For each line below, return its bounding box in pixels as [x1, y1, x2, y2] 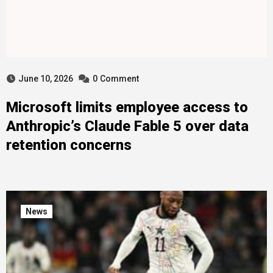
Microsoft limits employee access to [5, 99, 248, 116]
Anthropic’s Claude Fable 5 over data [5, 118, 249, 135]
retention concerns [5, 136, 132, 154]
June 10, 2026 [18, 74, 73, 83]
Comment [99, 74, 139, 83]
